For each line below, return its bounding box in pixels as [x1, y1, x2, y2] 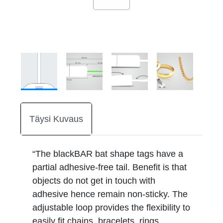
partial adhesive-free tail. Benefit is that [32, 162, 187, 172]
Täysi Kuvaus [29, 114, 83, 124]
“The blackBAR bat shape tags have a [32, 149, 183, 159]
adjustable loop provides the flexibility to [32, 203, 190, 213]
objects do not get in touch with [32, 176, 155, 186]
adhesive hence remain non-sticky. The [32, 189, 188, 199]
